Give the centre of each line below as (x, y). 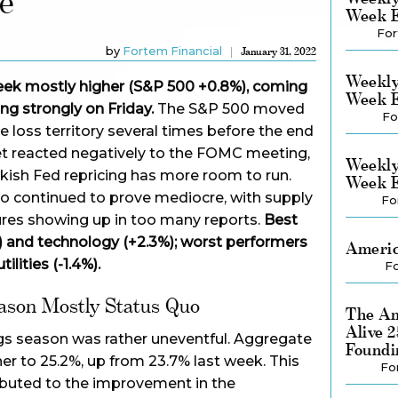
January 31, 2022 (279, 52)
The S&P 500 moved (229, 109)
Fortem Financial (172, 51)
